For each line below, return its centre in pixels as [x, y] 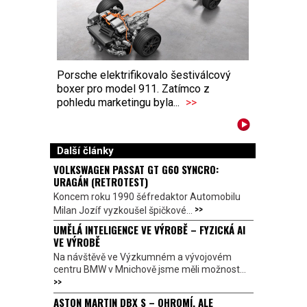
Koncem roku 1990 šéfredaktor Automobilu [147, 197]
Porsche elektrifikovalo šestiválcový [144, 75]
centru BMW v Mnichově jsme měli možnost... [150, 270]
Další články [85, 151]
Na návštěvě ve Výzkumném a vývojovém [143, 257]
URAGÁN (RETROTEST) [101, 182]
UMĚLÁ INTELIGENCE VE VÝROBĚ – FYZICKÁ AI [149, 230]
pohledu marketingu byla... [120, 102]
